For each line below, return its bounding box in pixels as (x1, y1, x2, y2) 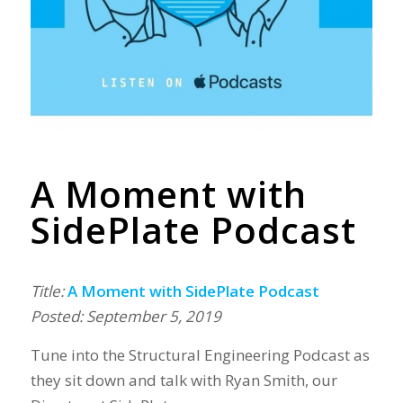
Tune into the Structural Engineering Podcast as (30, 344, 370, 365)
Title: (30, 281, 67, 302)
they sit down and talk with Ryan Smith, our (30, 369, 337, 390)
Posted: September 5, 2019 (30, 306, 221, 327)
